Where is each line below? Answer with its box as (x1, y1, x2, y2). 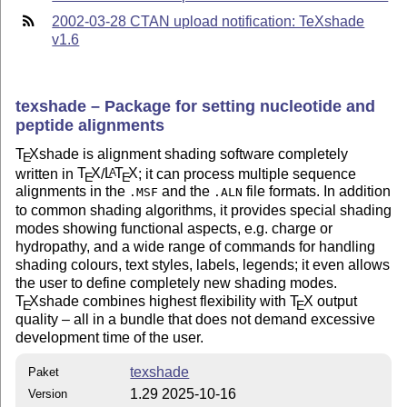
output (313, 293, 357, 310)
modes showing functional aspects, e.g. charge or (15, 221, 333, 237)
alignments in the (15, 184, 130, 200)
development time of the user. (15, 330, 204, 346)
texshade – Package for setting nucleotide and (15, 97, 376, 115)
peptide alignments (15, 116, 165, 134)
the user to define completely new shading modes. (15, 275, 338, 292)
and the (158, 184, 214, 200)
